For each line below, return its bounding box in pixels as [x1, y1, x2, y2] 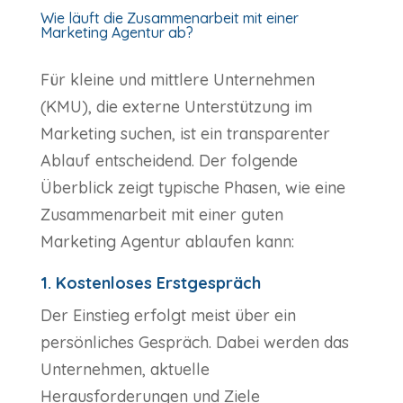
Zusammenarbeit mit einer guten [40, 204, 283, 226]
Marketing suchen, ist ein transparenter [40, 123, 330, 145]
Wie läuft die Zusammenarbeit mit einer [40, 9, 299, 28]
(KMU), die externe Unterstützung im [40, 96, 312, 118]
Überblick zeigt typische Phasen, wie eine [40, 177, 345, 199]
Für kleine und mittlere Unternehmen [40, 69, 315, 91]
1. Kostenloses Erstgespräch [40, 273, 261, 294]
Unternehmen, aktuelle [40, 359, 210, 381]
